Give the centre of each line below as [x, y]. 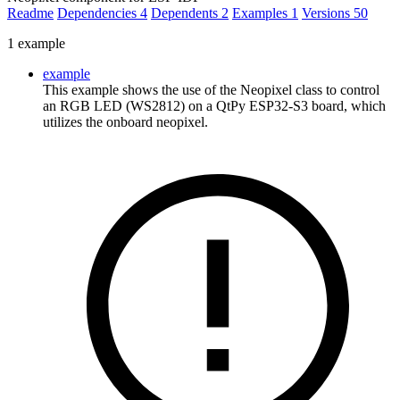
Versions [328, 12]
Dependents [186, 12]
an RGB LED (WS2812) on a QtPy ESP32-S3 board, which [214, 105]
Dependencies [99, 12]
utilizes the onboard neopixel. [125, 121]
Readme [30, 12]
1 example [36, 43]
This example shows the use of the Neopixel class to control [211, 89]
